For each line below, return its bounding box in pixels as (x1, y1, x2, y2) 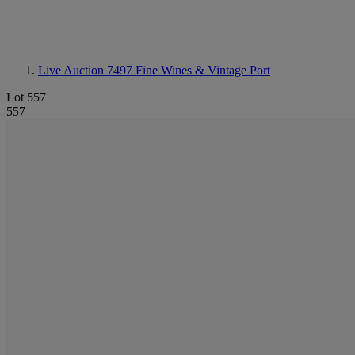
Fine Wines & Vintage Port (136, 63, 270, 77)
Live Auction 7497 (38, 63, 136, 77)
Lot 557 (6, 90, 46, 104)
